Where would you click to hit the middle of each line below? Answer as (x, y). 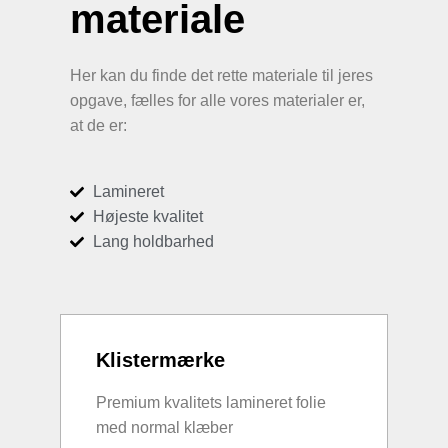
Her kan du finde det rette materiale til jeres (221, 76)
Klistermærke (160, 360)
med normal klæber (164, 428)
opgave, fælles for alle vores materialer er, (217, 101)
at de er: (98, 126)
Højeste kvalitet (147, 217)
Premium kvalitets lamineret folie (211, 403)
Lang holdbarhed (153, 242)
